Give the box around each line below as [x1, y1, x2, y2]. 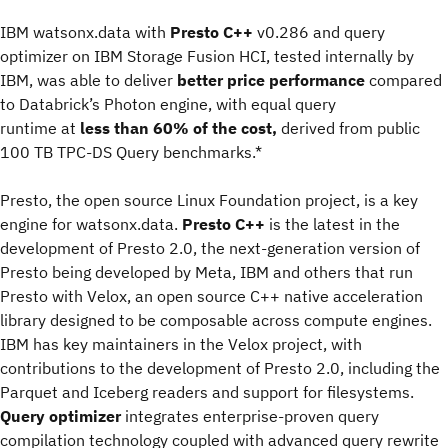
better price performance [177, 70, 365, 90]
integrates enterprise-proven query [125, 406, 379, 426]
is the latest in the [265, 214, 400, 234]
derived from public [277, 118, 420, 138]
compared [365, 70, 442, 90]
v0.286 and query [257, 22, 385, 42]
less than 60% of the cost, [80, 118, 277, 138]
